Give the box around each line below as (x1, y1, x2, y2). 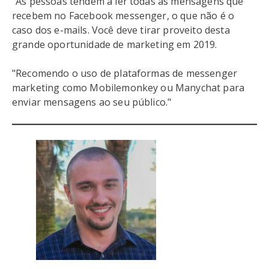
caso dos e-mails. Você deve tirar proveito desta (12, 23, 230, 37)
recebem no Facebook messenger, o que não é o (12, 9, 235, 22)
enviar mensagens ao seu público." (12, 95, 172, 109)
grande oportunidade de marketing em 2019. (12, 38, 217, 51)
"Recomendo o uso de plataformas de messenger (12, 67, 238, 80)
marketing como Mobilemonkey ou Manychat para (12, 81, 245, 94)
